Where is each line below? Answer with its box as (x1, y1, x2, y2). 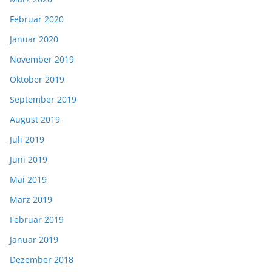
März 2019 (10, 194, 52, 206)
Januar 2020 (10, 33, 58, 46)
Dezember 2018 (10, 254, 73, 266)
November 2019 (10, 53, 74, 66)
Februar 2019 (10, 214, 64, 226)
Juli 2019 (10, 134, 44, 146)
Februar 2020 (10, 13, 64, 25)
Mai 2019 (10, 174, 47, 186)
